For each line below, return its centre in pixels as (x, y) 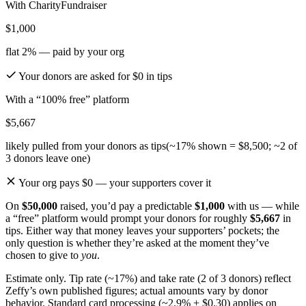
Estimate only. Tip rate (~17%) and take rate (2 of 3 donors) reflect (148, 278)
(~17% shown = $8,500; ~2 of (232, 145)
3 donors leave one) (48, 158)
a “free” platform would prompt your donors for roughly (126, 218)
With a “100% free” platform (67, 99)
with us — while (262, 206)
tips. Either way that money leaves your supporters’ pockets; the (142, 230)
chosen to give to (43, 255)
